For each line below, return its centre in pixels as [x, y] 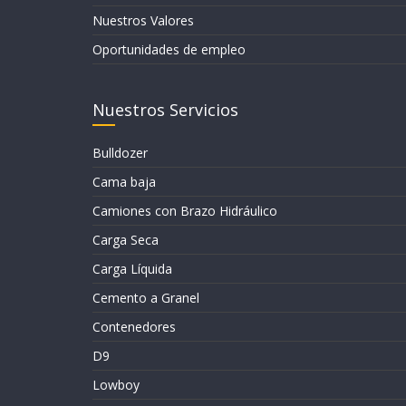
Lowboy [116, 385]
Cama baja [124, 182]
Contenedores [134, 327]
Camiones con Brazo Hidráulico [185, 211]
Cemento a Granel [146, 298]
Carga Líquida [132, 269]
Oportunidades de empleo [169, 50]
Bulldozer [120, 153]
